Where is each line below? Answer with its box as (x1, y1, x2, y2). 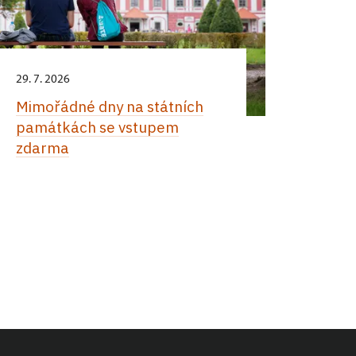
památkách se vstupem (15, 118, 179, 137)
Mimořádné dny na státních (15, 97, 203, 117)
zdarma (15, 138, 69, 158)
